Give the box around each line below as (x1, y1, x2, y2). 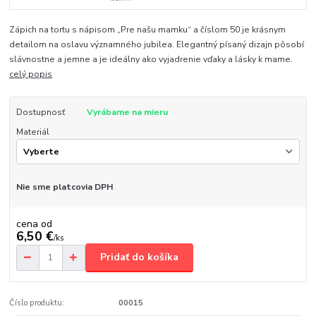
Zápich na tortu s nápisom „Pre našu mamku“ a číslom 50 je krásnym (9, 23, 286, 35)
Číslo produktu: (9, 297, 65, 308)
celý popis (9, 68, 53, 80)
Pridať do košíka (100, 250, 178, 265)
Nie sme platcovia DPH (16, 181, 113, 193)
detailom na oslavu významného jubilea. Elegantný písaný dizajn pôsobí (9, 38, 305, 50)
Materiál (16, 126, 49, 138)
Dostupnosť (16, 106, 65, 118)
